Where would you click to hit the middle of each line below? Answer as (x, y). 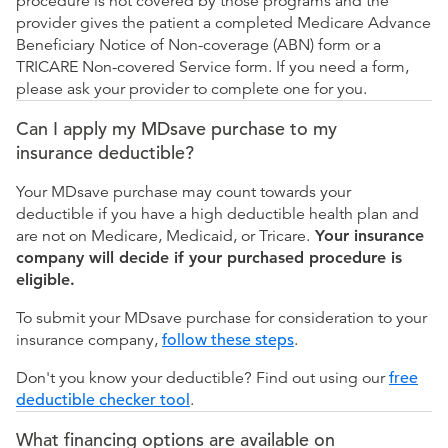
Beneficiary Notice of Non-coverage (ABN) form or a (198, 45)
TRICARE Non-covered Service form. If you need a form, (212, 67)
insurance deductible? (105, 153)
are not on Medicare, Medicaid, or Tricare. (163, 236)
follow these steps (228, 340)
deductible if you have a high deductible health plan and (217, 214)
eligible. (45, 280)
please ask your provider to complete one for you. (191, 89)
